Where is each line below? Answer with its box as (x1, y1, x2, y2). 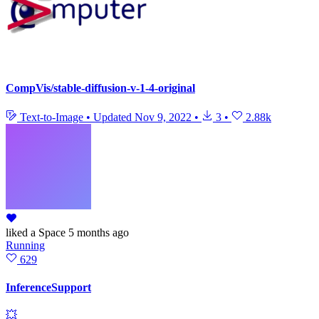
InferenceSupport (6, 281, 91, 294)
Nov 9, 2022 (135, 110, 192, 123)
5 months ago (68, 226, 129, 239)
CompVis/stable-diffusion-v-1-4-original (6, 81, 195, 94)
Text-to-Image (17, 110, 86, 123)
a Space (28, 226, 66, 239)
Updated (93, 110, 135, 123)
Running (6, 239, 45, 251)
